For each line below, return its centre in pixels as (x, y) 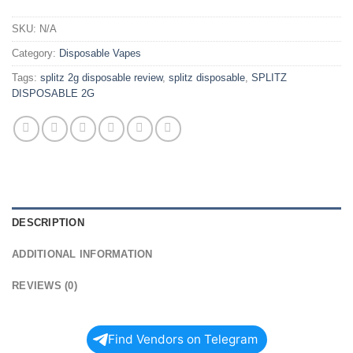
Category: (35, 53)
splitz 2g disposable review (101, 77)
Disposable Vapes (100, 53)
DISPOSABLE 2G (53, 93)
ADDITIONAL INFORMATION (82, 254)
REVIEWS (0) (45, 285)
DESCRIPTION (48, 222)
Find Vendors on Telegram (182, 339)
